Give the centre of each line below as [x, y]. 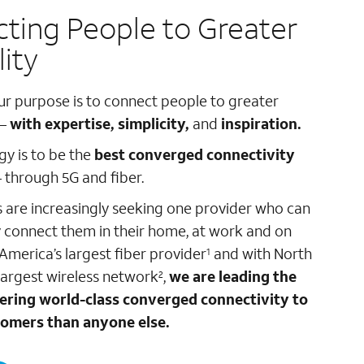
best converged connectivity [195, 154]
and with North [262, 253]
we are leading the [233, 276]
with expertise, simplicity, [100, 123]
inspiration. [262, 123]
